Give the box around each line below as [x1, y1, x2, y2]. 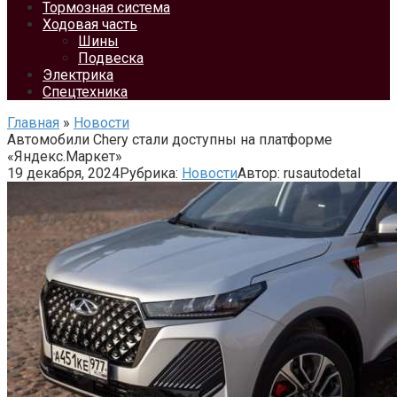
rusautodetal [284, 165, 361, 182]
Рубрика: [120, 165, 178, 182]
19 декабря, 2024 [7, 165, 120, 182]
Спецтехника [43, 83, 128, 100]
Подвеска [78, 50, 144, 66]
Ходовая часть [43, 16, 137, 33]
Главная [7, 114, 59, 131]
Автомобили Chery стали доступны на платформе [7, 131, 332, 148]
